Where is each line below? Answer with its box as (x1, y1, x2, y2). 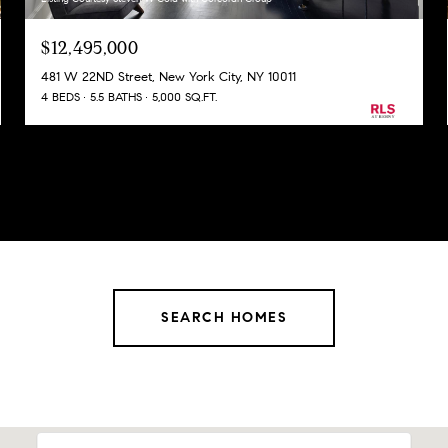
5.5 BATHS (90, 89, 143, 105)
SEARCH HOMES (161, 309, 287, 327)
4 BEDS (41, 89, 81, 105)
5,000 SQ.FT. (152, 89, 218, 105)
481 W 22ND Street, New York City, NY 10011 (41, 69, 297, 86)
